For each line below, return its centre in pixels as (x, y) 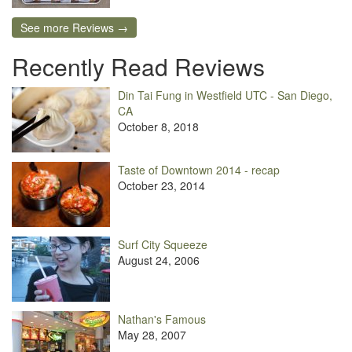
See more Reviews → (74, 27)
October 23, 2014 (161, 185)
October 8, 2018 (158, 126)
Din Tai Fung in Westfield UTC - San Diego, (225, 95)
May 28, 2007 (152, 334)
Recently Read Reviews (138, 66)
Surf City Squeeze (163, 244)
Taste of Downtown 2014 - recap (199, 169)
